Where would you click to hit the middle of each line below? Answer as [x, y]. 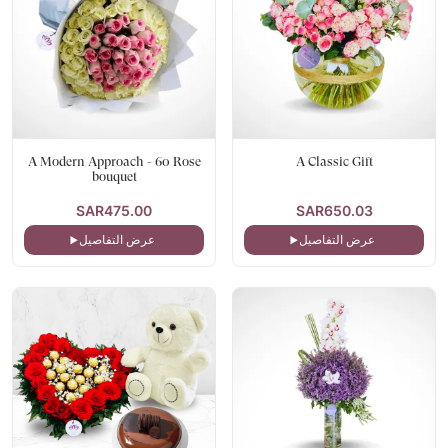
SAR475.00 [114, 211]
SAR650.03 [334, 211]
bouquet [114, 176]
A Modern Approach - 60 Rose [114, 161]
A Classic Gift [334, 161]
